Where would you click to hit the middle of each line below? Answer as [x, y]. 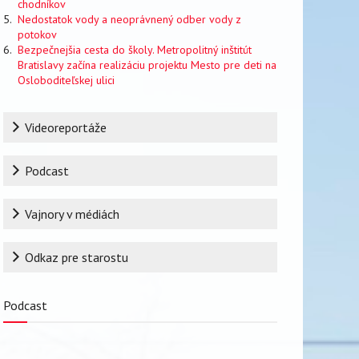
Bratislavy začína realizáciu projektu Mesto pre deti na [147, 65]
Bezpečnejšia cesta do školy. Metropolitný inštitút [135, 50]
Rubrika [23, 121]
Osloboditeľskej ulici [66, 80]
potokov [37, 34]
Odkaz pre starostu [77, 257]
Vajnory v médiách [73, 214]
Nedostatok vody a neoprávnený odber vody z [129, 19]
